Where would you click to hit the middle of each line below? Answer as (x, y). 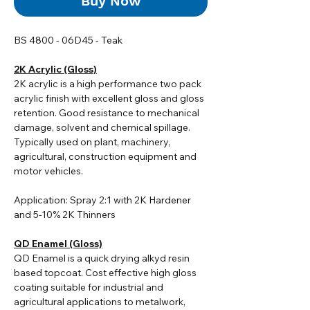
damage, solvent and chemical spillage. (102, 128)
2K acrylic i (38, 84)
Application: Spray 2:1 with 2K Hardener (102, 200)
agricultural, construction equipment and (105, 157)
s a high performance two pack (132, 84)
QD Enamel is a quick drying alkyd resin (102, 258)
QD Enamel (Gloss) (58, 244)
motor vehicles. (49, 171)
